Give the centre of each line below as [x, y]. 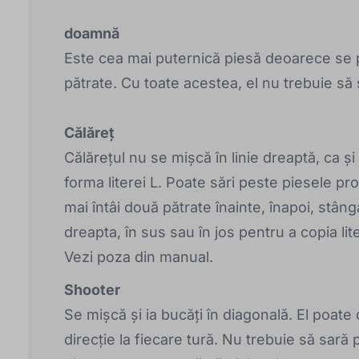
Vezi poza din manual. [139, 257]
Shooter [92, 290]
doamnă [92, 34]
